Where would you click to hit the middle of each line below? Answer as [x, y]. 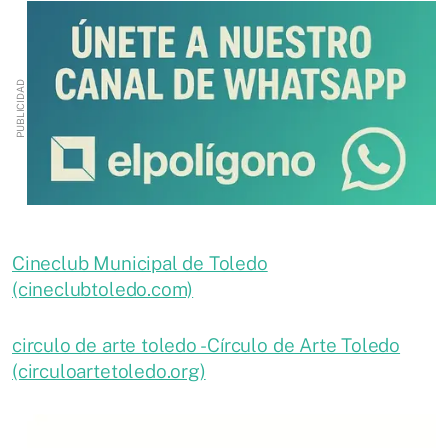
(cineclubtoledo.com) [103, 288]
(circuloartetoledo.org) [109, 370]
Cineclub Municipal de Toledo [140, 262]
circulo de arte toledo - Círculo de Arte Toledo [206, 344]
